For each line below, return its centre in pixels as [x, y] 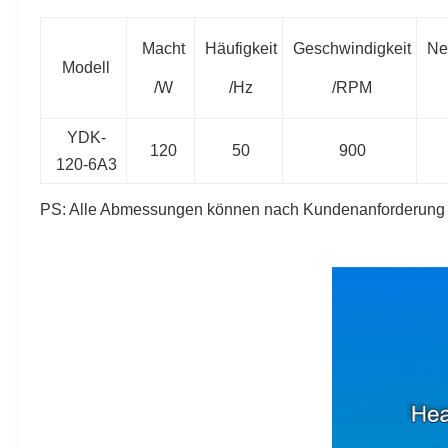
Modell [86, 67]
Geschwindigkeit [352, 48]
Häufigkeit [241, 48]
